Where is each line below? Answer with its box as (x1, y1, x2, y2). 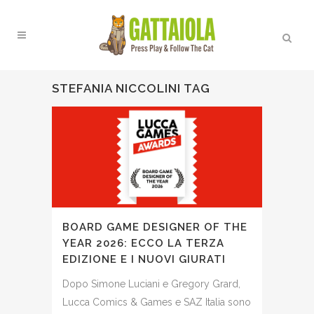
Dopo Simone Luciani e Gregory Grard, (62, 278, 240, 289)
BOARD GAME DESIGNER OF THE (62, 220, 247, 233)
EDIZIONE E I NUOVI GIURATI (62, 252, 226, 266)
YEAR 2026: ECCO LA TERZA (62, 236, 224, 250)
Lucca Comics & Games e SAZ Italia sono (62, 296, 251, 308)
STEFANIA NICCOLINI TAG (52, 81, 210, 95)
